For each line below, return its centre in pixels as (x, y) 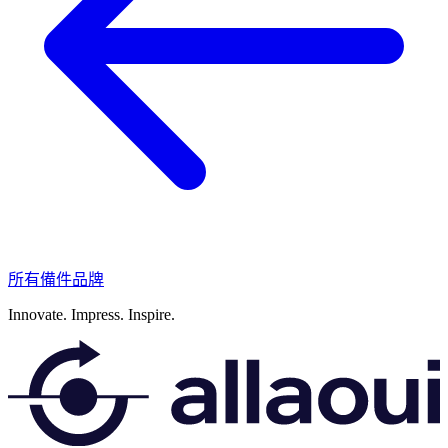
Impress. (97, 314)
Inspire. (151, 314)
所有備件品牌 (56, 279)
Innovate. (39, 314)
